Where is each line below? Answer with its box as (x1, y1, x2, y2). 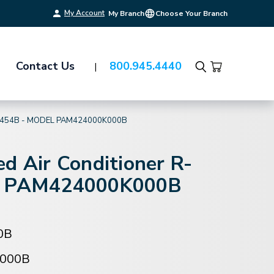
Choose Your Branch (155, 9, 228, 18)
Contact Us (16, 58, 75, 73)
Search (194, 67, 232, 84)
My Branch (108, 9, 144, 18)
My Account (64, 8, 105, 18)
